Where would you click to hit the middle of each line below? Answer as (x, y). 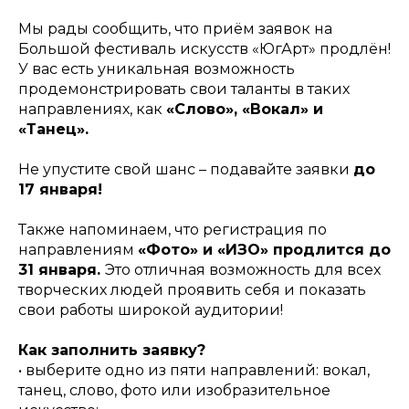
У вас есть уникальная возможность (157, 68)
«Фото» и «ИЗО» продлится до (264, 249)
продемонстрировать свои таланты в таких (184, 89)
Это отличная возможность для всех (243, 269)
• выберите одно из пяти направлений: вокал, (194, 370)
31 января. (62, 269)
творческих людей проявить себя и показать (192, 289)
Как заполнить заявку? (112, 350)
